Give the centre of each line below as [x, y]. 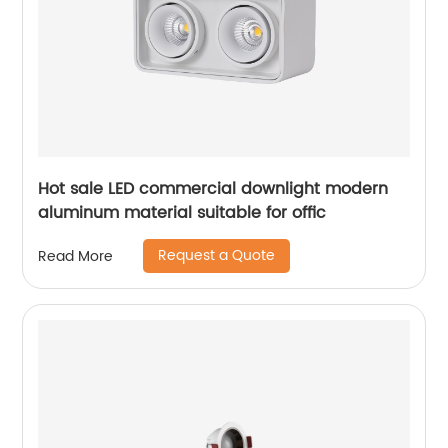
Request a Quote [217, 256]
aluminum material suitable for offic [182, 213]
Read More [76, 256]
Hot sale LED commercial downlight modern [213, 189]
